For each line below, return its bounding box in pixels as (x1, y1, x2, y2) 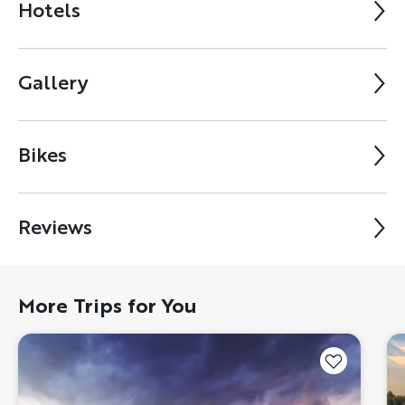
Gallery (18, 68, 89, 97)
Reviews (18, 212, 92, 241)
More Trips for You (18, 290, 197, 320)
